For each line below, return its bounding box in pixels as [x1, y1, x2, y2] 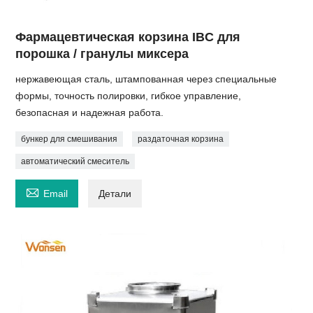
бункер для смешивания [21, 134, 118, 145]
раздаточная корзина [138, 134, 224, 145]
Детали [99, 188, 132, 200]
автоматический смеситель [21, 156, 130, 167]
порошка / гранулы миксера [15, 47, 189, 61]
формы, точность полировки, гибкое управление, [15, 90, 242, 102]
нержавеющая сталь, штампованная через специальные [15, 73, 277, 85]
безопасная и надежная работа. [15, 107, 164, 119]
